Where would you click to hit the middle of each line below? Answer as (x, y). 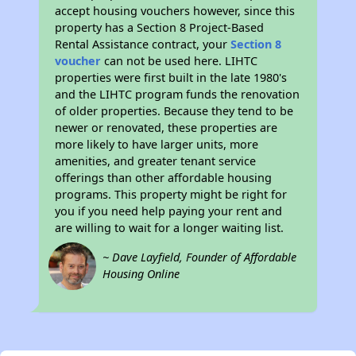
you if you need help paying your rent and (169, 211)
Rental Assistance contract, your (143, 44)
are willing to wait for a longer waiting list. (170, 228)
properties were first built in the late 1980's (171, 78)
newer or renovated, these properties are (166, 128)
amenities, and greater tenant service (156, 161)
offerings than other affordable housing (164, 178)
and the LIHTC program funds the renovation (178, 95)
